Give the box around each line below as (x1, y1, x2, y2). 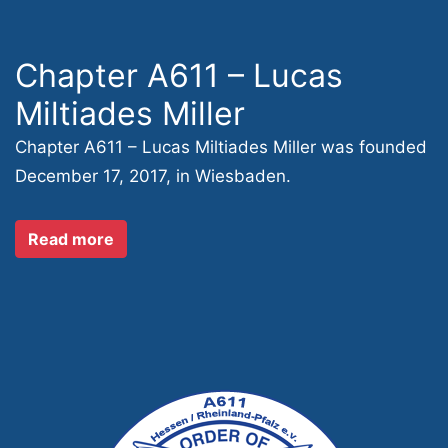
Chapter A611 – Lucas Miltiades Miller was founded (15, 137, 427, 157)
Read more (28, 229, 114, 249)
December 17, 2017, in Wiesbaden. (15, 166, 291, 186)
